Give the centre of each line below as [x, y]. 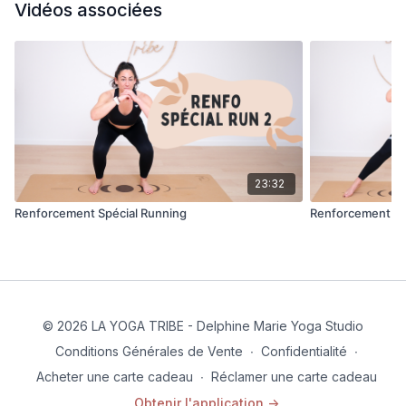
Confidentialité [304, 352]
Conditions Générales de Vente [149, 352]
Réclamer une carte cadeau [294, 377]
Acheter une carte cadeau [115, 377]
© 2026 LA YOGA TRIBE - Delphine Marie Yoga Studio [203, 326]
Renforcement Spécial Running [101, 213]
